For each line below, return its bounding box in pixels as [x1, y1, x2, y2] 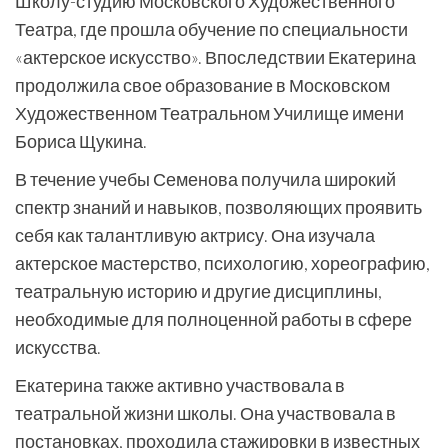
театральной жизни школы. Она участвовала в [15, 402, 396, 424]
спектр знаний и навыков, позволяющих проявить [15, 196, 422, 218]
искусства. [15, 336, 101, 358]
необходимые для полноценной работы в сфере [15, 308, 412, 330]
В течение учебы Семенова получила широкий [15, 168, 396, 190]
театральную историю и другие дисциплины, [15, 280, 382, 302]
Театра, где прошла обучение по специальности [15, 18, 408, 40]
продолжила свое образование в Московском [15, 74, 390, 96]
